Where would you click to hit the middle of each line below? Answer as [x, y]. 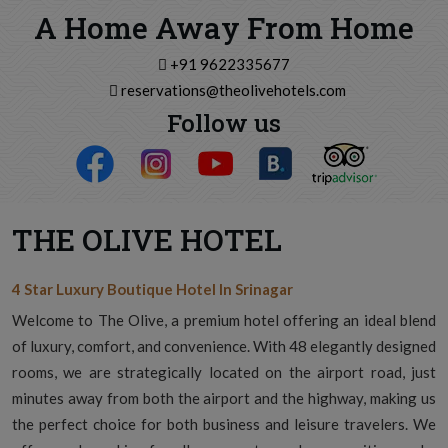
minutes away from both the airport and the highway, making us [224, 398]
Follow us [224, 123]
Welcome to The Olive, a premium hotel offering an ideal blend [224, 320]
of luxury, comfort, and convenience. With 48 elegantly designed [224, 346]
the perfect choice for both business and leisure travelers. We [224, 424]
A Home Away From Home [224, 27]
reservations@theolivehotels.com [233, 90]
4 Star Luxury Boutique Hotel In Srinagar [152, 289]
